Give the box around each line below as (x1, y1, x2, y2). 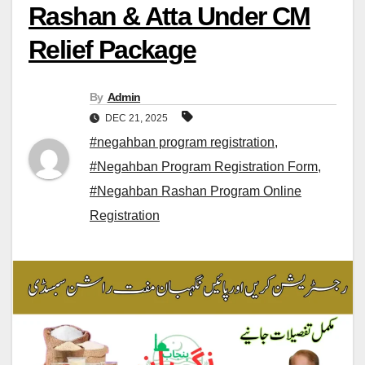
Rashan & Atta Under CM (29, 2, 310, 32)
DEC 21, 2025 (103, 112, 170, 125)
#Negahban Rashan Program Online (90, 184, 301, 199)
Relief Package (29, 35, 196, 65)
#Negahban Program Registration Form (90, 160, 318, 174)
